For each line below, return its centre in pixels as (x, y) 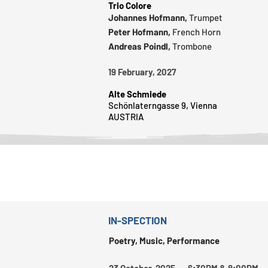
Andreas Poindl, (140, 46)
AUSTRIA (126, 116)
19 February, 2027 (148, 71)
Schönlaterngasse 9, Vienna (163, 105)
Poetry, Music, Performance (164, 240)
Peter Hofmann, (140, 31)
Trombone (192, 46)
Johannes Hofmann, (149, 17)
